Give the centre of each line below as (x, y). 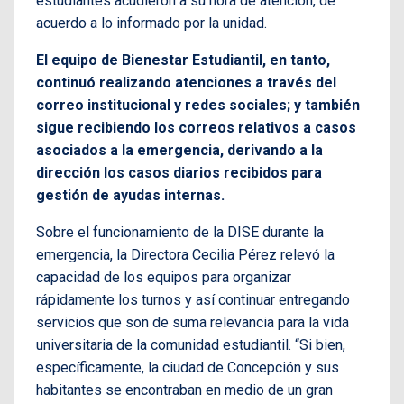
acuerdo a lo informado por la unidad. (151, 23)
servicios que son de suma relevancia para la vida (193, 323)
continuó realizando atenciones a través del (186, 83)
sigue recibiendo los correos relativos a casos (196, 128)
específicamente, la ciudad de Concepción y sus (188, 368)
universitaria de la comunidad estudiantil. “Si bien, (191, 345)
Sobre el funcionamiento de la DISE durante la (180, 233)
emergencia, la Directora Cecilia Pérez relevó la (185, 255)
